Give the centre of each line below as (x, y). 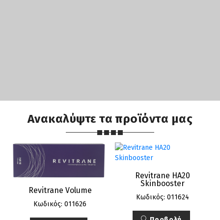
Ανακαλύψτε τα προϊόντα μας (110, 119)
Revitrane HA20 (163, 175)
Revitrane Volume (60, 191)
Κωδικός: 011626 (60, 204)
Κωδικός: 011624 (163, 197)
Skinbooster (163, 183)
